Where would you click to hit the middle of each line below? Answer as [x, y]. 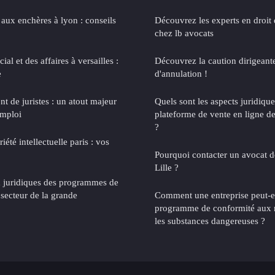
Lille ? [167, 167]
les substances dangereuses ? [210, 220]
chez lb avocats [184, 33]
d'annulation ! [181, 73]
